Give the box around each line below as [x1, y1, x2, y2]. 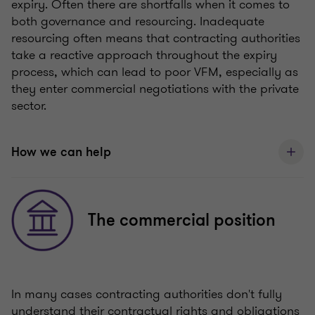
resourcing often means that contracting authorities [11, 29, 300, 48]
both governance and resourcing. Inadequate [11, 12, 264, 31]
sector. [11, 96, 46, 115]
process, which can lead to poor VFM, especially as [11, 63, 298, 82]
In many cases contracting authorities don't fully [11, 285, 282, 304]
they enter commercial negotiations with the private [11, 79, 299, 98]
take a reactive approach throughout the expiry [11, 46, 277, 65]
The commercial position [88, 209, 276, 231]
